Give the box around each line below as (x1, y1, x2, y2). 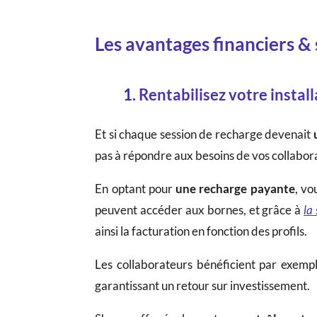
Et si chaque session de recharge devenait (95, 126, 313, 142)
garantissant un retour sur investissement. (95, 277, 311, 293)
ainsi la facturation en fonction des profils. (95, 223, 308, 238)
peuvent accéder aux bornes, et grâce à (95, 202, 304, 217)
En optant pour (95, 180, 176, 196)
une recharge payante (175, 180, 295, 196)
